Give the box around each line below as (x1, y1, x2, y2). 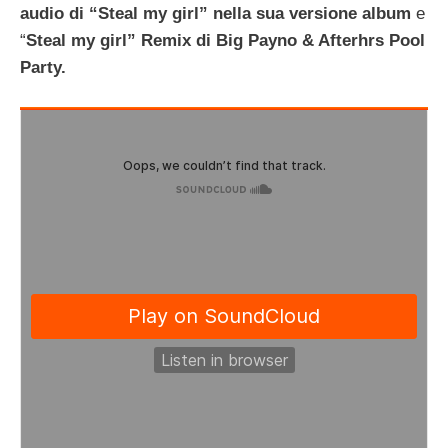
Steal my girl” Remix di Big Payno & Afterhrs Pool (26, 31, 425, 51)
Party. (20, 58, 66, 78)
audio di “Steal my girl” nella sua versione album (20, 4, 411, 24)
